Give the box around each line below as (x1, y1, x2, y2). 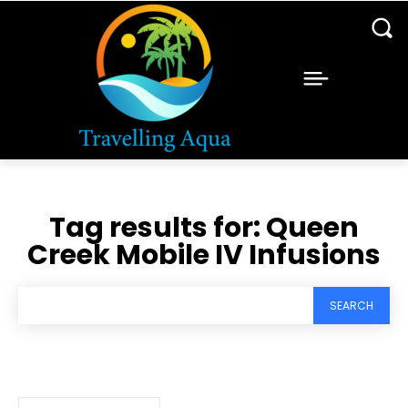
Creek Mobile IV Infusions (27, 236, 381, 274)
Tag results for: (49, 209, 266, 247)
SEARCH (330, 297, 373, 313)
